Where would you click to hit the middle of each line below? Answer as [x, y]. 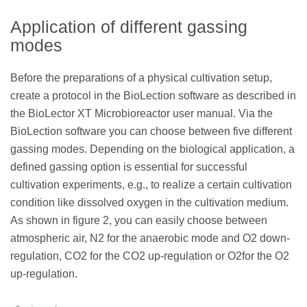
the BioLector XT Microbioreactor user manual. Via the [142, 114]
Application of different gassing [129, 27]
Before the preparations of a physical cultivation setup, [141, 78]
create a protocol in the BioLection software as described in [153, 96]
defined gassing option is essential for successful [129, 167]
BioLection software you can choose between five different [151, 132]
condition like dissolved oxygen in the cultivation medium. [149, 203]
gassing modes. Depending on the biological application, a [152, 149]
